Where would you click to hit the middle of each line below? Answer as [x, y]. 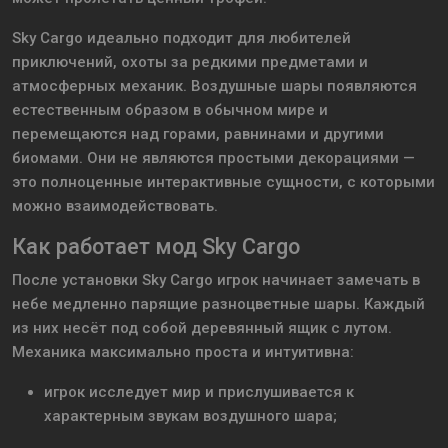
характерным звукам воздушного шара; [190, 416]
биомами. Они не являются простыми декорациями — [213, 158]
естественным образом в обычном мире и [170, 110]
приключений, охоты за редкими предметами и [190, 62]
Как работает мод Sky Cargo [156, 247]
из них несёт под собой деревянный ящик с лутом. [202, 328]
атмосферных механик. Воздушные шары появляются [214, 86]
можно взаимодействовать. [115, 206]
